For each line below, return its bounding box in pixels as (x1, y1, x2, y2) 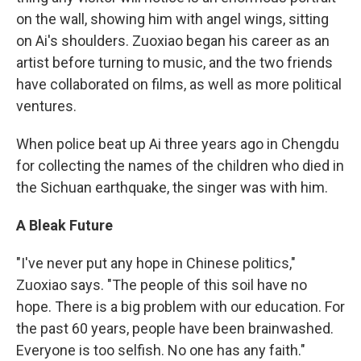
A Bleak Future (16, 217, 113, 234)
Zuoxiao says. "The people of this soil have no (16, 276, 307, 294)
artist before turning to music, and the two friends (16, 54, 333, 72)
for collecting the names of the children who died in (16, 157, 344, 175)
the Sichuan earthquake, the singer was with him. (16, 179, 328, 197)
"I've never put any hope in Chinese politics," (16, 255, 296, 272)
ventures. (16, 98, 77, 115)
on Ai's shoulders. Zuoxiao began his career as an (16, 32, 330, 50)
